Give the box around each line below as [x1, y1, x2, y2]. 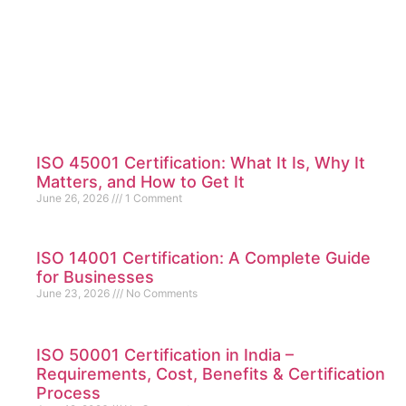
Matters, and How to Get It [36, 172, 245, 192]
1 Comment [122, 191, 182, 206]
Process [36, 383, 101, 403]
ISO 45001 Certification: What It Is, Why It [36, 153, 365, 173]
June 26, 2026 [36, 191, 111, 206]
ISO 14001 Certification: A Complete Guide [36, 248, 371, 268]
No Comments [123, 286, 198, 301]
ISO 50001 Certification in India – [36, 345, 294, 365]
